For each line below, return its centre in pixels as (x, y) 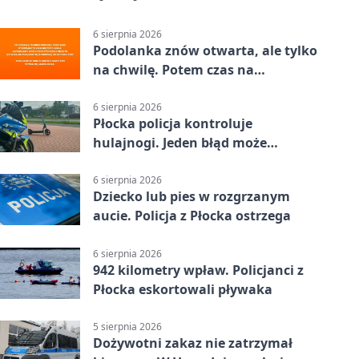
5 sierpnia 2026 (127, 326)
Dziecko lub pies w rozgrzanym (192, 197)
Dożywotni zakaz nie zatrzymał (193, 343)
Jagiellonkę (129, 89)
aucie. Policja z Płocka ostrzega (192, 216)
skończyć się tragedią (161, 162)
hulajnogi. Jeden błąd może (180, 143)
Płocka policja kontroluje (173, 124)
